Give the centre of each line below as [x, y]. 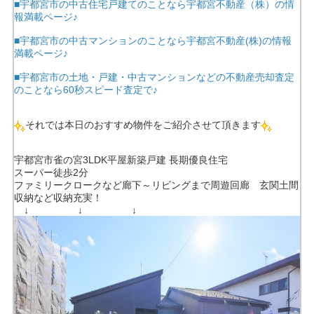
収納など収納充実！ [58, 198]
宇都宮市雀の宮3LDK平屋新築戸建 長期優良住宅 [121, 160]
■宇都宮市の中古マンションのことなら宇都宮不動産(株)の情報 [152, 41]
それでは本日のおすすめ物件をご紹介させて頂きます [143, 125]
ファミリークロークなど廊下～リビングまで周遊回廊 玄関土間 [156, 185]
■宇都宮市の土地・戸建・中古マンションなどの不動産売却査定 [154, 77]
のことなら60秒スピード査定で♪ [86, 90]
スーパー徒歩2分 [51, 173]
